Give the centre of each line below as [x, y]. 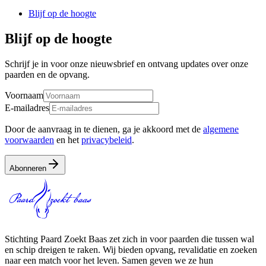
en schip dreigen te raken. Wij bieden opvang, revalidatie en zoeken [131, 249]
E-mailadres [27, 107]
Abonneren [28, 168]
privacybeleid [107, 140]
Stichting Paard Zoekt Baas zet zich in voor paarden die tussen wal [129, 239]
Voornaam [24, 95]
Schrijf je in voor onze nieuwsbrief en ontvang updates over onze [126, 64]
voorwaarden [29, 140]
